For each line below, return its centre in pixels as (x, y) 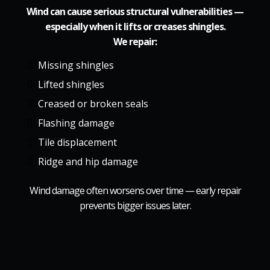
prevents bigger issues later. (135, 206)
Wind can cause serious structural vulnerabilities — (135, 11)
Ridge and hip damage (88, 162)
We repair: (135, 42)
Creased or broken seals (93, 104)
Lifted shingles (71, 84)
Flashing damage (76, 123)
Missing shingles (76, 65)
